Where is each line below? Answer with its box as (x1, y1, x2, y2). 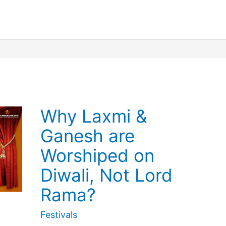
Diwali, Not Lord (40, 164, 173, 186)
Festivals (40, 209, 77, 220)
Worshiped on (40, 145, 154, 166)
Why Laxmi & (40, 105, 147, 127)
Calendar (40, 14, 78, 25)
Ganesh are (40, 125, 135, 147)
